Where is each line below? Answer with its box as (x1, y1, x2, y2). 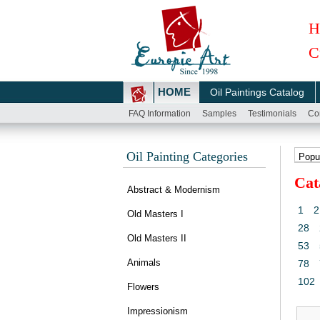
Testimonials (248, 109, 296, 119)
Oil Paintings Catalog (210, 86, 304, 98)
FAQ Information (129, 109, 191, 119)
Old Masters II (127, 233, 186, 244)
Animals (127, 257, 161, 268)
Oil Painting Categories (126, 149, 248, 164)
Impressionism (127, 306, 188, 316)
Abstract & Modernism (127, 184, 220, 195)
